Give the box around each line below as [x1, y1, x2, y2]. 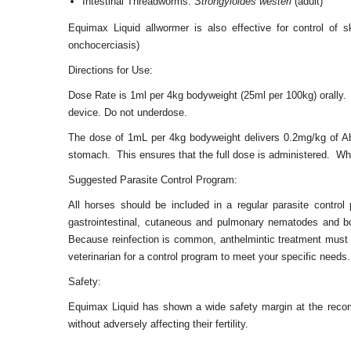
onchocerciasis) [68, 39, 139, 51]
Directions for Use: [68, 64, 153, 76]
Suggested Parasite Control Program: [68, 174, 237, 186]
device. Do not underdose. [68, 107, 187, 118]
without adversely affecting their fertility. [68, 318, 248, 330]
